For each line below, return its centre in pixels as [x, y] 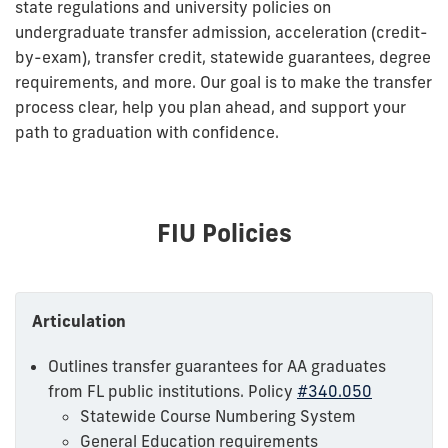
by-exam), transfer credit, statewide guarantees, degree [223, 56]
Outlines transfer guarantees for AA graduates [217, 365]
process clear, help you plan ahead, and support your [210, 106]
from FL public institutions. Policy [172, 390]
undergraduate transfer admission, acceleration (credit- [221, 31]
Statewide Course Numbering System [218, 415]
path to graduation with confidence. [147, 131]
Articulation [79, 320]
